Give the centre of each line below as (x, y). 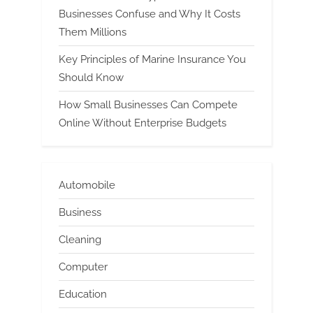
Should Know (91, 77)
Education (83, 294)
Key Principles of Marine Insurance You (152, 59)
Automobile (87, 185)
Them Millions (93, 32)
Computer (83, 267)
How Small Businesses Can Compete (148, 104)
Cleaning (80, 239)
